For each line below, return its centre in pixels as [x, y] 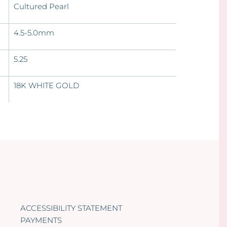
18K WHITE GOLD [46, 86]
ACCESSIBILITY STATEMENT [71, 208]
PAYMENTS [41, 220]
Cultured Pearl [41, 7]
